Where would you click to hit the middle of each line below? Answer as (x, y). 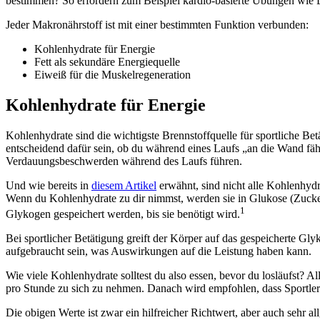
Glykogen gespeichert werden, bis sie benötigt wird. (123, 214)
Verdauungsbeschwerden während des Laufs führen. (124, 161)
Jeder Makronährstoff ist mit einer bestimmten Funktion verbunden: (157, 24)
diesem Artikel (124, 185)
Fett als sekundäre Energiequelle (107, 61)
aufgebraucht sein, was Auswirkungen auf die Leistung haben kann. (159, 251)
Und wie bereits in (49, 185)
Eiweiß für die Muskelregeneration (112, 74)
